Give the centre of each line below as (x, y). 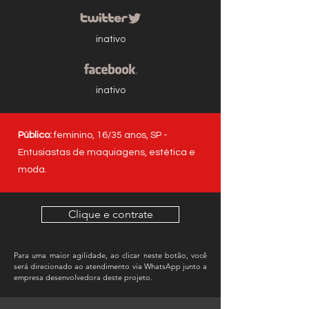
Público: (35, 135)
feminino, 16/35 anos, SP (107, 135)
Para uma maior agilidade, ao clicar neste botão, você (110, 255)
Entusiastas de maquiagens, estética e (107, 152)
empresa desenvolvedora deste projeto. (83, 277)
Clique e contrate (110, 214)
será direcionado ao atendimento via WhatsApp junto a (110, 266)
